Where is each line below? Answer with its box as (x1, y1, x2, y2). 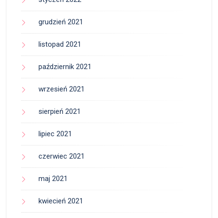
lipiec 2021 (38, 129, 72, 139)
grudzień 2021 (38, 18, 83, 27)
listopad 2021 (38, 40, 81, 49)
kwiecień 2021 (38, 197, 83, 206)
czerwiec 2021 (38, 152, 85, 161)
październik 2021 (38, 62, 91, 72)
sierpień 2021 (38, 107, 81, 116)
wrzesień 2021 (38, 85, 85, 94)
